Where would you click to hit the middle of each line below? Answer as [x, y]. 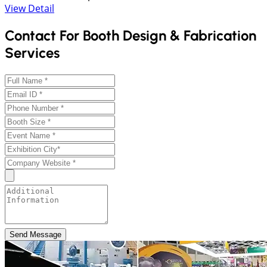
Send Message [35, 235]
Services [32, 53]
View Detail [30, 9]
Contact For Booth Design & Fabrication [131, 36]
